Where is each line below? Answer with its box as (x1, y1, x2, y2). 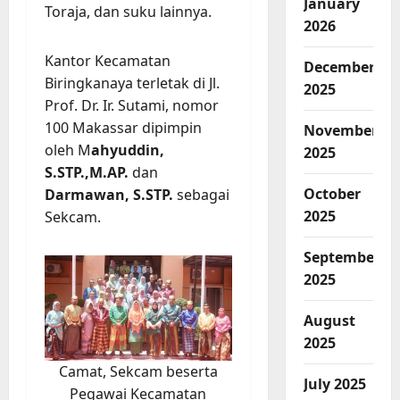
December (303, 57, 375, 78)
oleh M (45, 140, 91, 161)
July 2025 (303, 374, 366, 395)
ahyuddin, (91, 140, 164, 161)
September (303, 247, 380, 268)
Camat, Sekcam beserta (58, 361, 218, 381)
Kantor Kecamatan (45, 51, 171, 71)
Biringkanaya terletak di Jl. (45, 73, 220, 94)
